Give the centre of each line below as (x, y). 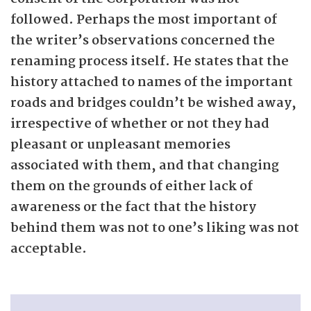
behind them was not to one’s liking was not (155, 228)
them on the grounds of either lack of (132, 187)
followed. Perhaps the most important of (144, 20)
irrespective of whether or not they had (140, 124)
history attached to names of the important (152, 83)
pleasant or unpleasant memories (120, 145)
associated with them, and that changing (145, 166)
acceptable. (49, 249)
